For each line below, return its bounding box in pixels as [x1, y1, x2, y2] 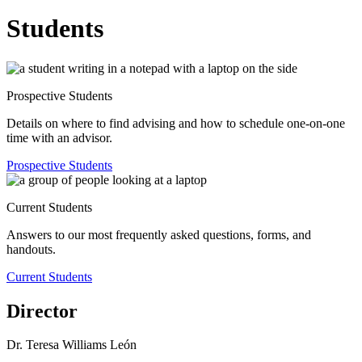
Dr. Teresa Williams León [6, 338, 137, 352]
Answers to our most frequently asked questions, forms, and [6, 227, 311, 242]
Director [6, 300, 78, 322]
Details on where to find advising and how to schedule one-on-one [6, 116, 345, 130]
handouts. [6, 242, 56, 256]
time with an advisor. [6, 130, 112, 145]
